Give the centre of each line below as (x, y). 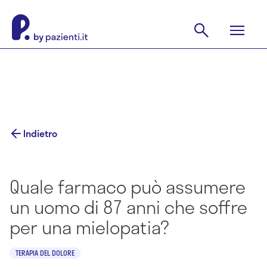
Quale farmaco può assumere (128, 187)
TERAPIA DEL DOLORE (45, 253)
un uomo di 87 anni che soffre (128, 207)
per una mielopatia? (89, 227)
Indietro (40, 133)
